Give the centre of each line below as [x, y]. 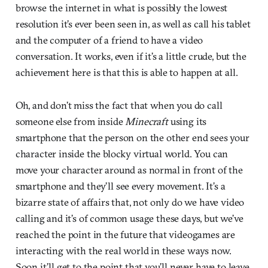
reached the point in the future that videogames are [125, 234]
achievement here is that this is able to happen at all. [127, 72]
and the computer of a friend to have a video [109, 39]
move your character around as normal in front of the [129, 169]
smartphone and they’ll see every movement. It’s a [120, 185]
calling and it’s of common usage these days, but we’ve [129, 218]
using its [187, 121]
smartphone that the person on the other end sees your [132, 137]
